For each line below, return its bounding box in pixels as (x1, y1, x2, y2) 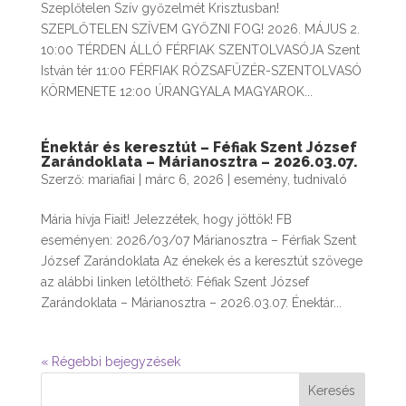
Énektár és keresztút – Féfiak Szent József (40, 139, 357, 157)
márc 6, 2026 (144, 172, 224, 188)
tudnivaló (293, 172, 347, 188)
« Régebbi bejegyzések (40, 354, 180, 370)
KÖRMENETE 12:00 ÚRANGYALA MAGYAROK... (40, 84, 313, 100)
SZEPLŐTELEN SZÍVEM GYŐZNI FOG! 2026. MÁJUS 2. (40, 22, 360, 37)
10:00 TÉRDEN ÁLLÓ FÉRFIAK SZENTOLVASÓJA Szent (40, 43, 360, 58)
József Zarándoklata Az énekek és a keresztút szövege (40, 254, 362, 269)
